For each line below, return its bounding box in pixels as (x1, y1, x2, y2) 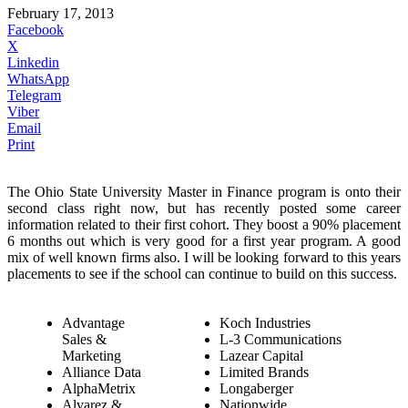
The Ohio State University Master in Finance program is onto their (7, 183, 401, 199)
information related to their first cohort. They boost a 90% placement (7, 216, 401, 232)
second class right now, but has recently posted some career (7, 199, 401, 216)
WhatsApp (7, 70, 69, 87)
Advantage (62, 314, 125, 331)
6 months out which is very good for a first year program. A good (7, 232, 401, 249)
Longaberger (219, 380, 293, 396)
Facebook (7, 21, 64, 37)
